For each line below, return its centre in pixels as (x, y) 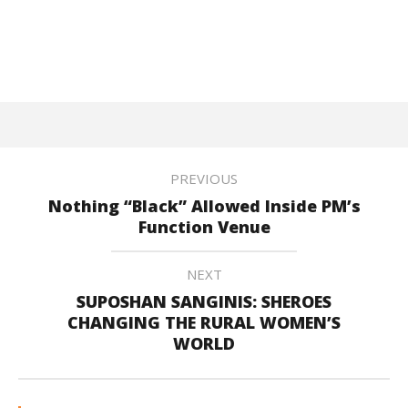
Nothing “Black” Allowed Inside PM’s (204, 206)
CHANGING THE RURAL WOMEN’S (204, 322)
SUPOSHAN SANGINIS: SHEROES (204, 301)
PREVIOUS (204, 178)
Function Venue (204, 227)
